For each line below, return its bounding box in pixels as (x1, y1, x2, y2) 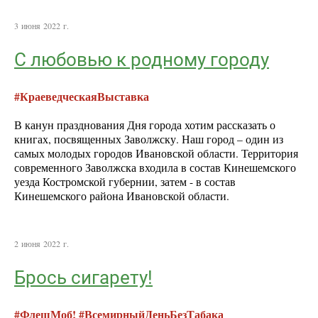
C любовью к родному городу (14, 49, 269, 71)
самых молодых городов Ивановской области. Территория (14, 146, 298, 160)
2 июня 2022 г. (14, 237, 69, 249)
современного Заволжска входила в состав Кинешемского (14, 160, 296, 175)
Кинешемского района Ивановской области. (14, 188, 229, 203)
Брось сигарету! (14, 267, 153, 289)
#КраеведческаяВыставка (14, 88, 149, 104)
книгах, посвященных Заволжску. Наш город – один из (14, 131, 283, 146)
